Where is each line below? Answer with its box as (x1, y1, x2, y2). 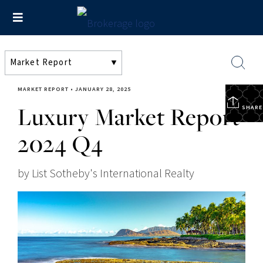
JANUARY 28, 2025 (75, 85, 131, 93)
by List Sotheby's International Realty (18, 166, 194, 182)
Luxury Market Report (18, 101, 240, 132)
